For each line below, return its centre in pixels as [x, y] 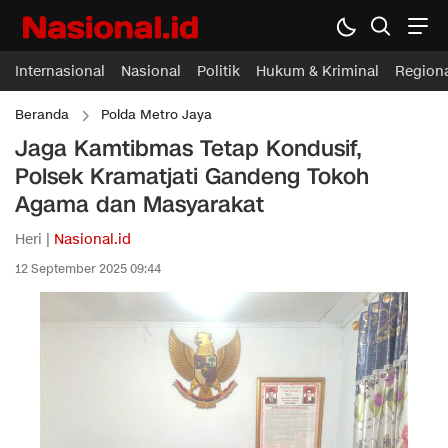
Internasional [60, 71]
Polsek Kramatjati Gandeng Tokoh [192, 176]
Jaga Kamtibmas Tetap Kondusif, [188, 148]
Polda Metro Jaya [156, 115]
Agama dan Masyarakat [139, 204]
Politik [218, 71]
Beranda [42, 115]
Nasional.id [92, 239]
